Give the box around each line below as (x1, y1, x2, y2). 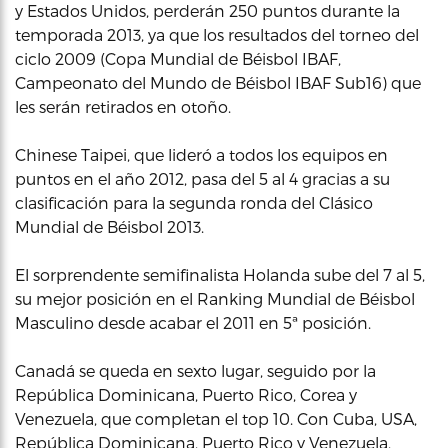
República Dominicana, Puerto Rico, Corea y (15, 384, 357, 404)
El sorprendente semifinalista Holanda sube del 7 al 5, (15, 264, 425, 284)
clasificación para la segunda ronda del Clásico (15, 192, 373, 212)
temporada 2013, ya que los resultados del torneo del (15, 24, 419, 44)
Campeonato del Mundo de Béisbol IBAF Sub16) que (15, 72, 421, 92)
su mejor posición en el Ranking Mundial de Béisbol (15, 288, 415, 308)
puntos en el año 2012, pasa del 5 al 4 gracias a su (15, 168, 390, 188)
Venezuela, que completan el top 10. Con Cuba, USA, (15, 408, 417, 428)
